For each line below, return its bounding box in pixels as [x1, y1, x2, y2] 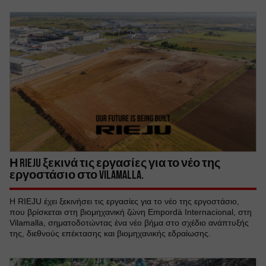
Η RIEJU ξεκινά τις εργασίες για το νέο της [9, 156, 220, 169]
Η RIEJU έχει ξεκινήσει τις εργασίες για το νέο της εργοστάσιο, [9, 197, 239, 206]
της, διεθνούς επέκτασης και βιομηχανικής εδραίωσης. [9, 229, 211, 238]
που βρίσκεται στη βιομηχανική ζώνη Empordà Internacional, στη [9, 207, 252, 217]
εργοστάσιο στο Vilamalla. [9, 168, 144, 181]
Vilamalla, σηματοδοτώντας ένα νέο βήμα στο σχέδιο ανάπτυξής [9, 218, 249, 227]
